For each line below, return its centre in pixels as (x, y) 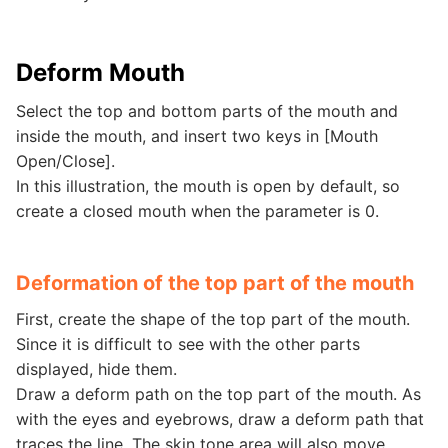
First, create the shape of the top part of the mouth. (213, 319)
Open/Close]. (65, 161)
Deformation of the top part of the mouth (215, 283)
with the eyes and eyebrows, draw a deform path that (220, 419)
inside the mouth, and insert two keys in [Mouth (197, 136)
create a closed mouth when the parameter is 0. (197, 211)
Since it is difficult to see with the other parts (188, 344)
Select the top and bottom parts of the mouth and (207, 111)
